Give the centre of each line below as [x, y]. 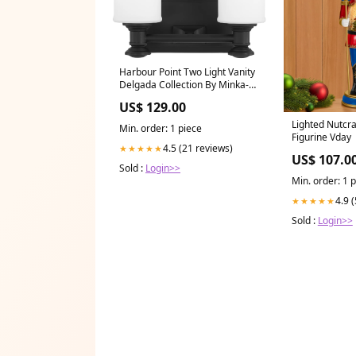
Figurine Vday [321, 137]
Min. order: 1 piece [161, 129]
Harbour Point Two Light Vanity [187, 72]
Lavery [134, 98]
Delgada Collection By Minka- [184, 85]
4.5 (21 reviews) [198, 149]
